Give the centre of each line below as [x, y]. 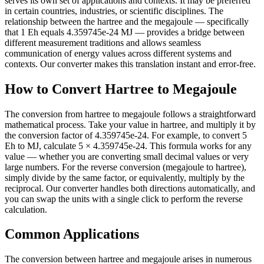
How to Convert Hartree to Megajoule [121, 89]
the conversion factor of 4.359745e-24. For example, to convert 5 [126, 135]
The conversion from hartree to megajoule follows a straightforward [130, 114]
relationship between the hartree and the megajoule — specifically [127, 21]
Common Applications [72, 234]
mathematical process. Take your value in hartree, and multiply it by [130, 124]
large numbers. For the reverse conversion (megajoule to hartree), [126, 167]
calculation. [26, 209]
